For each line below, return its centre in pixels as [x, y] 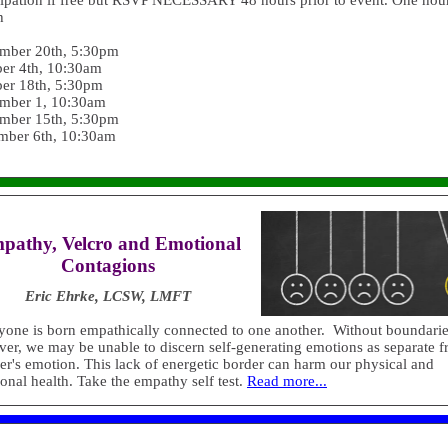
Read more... [287, 381]
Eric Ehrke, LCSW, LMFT [108, 296]
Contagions [108, 265]
